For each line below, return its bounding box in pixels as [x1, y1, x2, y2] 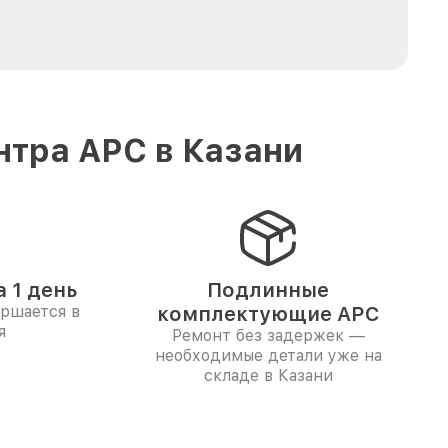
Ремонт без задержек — [171, 326, 365, 345]
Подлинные [207, 278, 329, 302]
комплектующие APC [157, 302, 379, 326]
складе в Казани [203, 366, 333, 385]
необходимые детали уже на [154, 346, 382, 365]
